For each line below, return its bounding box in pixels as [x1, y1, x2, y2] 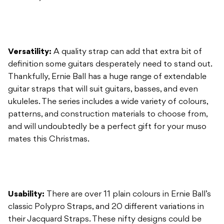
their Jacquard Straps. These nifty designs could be [8, 162, 201, 170]
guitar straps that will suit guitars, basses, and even [8, 32, 198, 40]
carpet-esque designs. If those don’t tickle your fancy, [8, 212, 211, 220]
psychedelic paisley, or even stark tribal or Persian [8, 199, 195, 208]
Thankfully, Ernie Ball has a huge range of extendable [8, 19, 206, 28]
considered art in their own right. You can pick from [8, 174, 200, 183]
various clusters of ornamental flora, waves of [8, 187, 178, 195]
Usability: [8, 137, 46, 145]
